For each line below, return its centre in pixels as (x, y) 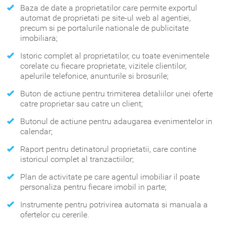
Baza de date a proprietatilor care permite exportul (109, 8)
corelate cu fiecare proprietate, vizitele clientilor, (103, 66)
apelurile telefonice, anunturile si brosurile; (94, 76)
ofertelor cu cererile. (55, 214)
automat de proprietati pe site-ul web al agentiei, (105, 18)
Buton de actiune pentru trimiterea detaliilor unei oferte (117, 93)
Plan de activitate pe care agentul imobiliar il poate (110, 177)
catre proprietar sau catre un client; (81, 103)
